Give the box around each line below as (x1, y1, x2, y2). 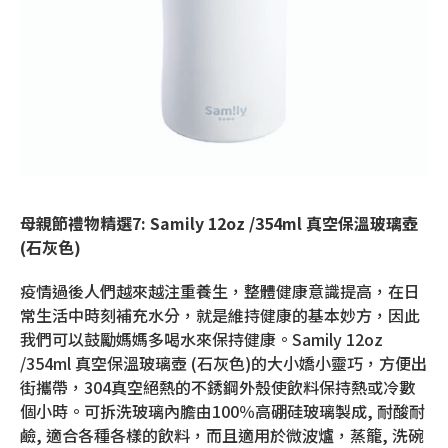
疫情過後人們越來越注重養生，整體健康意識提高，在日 (20, 279, 420, 304)
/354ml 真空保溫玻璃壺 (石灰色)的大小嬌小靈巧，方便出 (20, 351, 427, 376)
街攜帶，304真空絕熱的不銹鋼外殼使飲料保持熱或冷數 (20, 375, 415, 400)
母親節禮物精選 (20, 211, 132, 236)
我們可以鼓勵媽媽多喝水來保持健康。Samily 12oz (20, 327, 383, 352)
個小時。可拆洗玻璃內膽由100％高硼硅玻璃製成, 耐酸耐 (20, 399, 425, 424)
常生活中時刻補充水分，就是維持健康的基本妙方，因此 (20, 303, 420, 328)
